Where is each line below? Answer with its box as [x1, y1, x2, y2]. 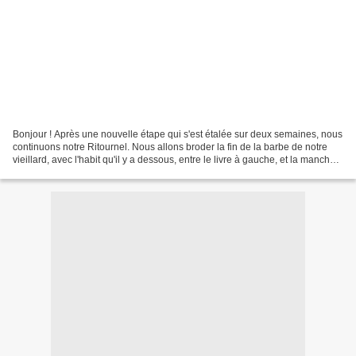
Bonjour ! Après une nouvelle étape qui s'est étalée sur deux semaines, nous [13, 128, 342, 140]
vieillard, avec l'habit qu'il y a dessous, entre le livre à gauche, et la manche [13, 153, 335, 165]
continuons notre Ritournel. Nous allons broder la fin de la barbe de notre [13, 141, 327, 153]
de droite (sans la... [13, 166, 95, 178]
